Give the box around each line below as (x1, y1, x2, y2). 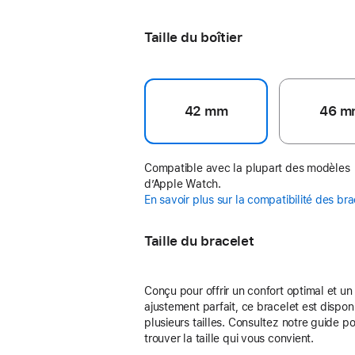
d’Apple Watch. (144, 177, 221, 190)
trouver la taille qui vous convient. (144, 331, 314, 345)
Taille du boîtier (144, 29, 242, 45)
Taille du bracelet (144, 232, 254, 249)
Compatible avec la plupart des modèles (144, 161, 350, 174)
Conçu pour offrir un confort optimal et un (144, 284, 353, 297)
